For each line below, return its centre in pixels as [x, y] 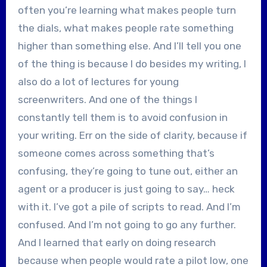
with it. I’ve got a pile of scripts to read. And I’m [129, 207]
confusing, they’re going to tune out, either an [128, 171]
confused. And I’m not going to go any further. [127, 224]
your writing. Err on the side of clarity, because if [132, 135]
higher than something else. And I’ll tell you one [129, 46]
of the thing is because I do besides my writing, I [132, 63]
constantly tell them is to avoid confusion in [122, 117]
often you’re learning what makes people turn [127, 10]
